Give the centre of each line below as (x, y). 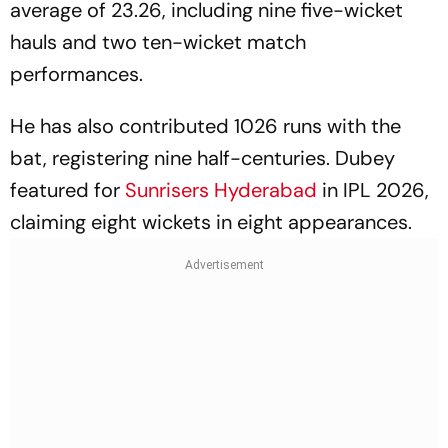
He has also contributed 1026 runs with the (205, 126)
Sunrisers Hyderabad (221, 190)
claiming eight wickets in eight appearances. (211, 222)
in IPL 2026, (375, 190)
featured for (65, 190)
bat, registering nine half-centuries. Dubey (202, 158)
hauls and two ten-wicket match (158, 42)
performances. (76, 74)
